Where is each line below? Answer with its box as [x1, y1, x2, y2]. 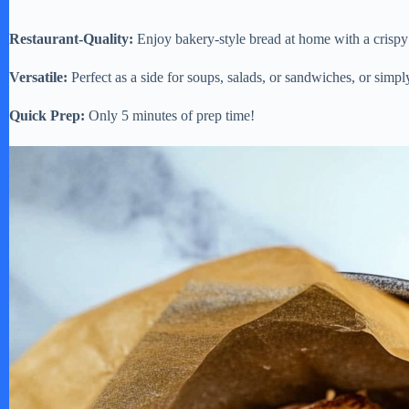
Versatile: [9, 68, 68, 85]
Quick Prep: [9, 107, 85, 123]
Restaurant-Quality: [9, 30, 133, 47]
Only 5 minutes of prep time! [85, 107, 255, 123]
